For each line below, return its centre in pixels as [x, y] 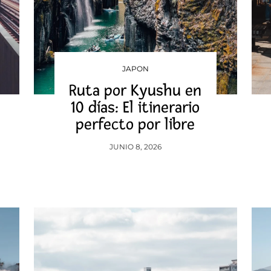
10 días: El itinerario [135, 108]
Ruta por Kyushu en [135, 91]
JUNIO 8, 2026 [135, 147]
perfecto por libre [135, 125]
